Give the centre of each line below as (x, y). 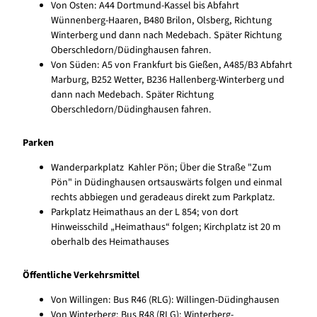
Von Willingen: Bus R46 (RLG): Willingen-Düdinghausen (165, 300)
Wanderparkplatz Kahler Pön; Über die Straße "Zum (161, 167)
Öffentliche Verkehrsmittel (81, 275)
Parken (38, 143)
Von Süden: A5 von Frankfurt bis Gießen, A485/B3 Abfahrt (172, 65)
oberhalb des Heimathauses (110, 242)
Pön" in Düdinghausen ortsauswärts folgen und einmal (167, 182)
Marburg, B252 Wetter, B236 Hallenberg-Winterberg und (168, 80)
